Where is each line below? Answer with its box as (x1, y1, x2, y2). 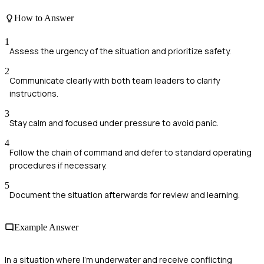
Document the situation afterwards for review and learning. (9, 189, 240, 200)
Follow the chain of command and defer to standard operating (9, 146, 252, 158)
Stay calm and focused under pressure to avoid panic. (9, 117, 219, 128)
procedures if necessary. (9, 159, 107, 171)
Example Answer (14, 222, 78, 232)
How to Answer (14, 13, 74, 24)
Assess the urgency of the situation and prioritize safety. (9, 45, 231, 57)
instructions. (9, 87, 58, 99)
